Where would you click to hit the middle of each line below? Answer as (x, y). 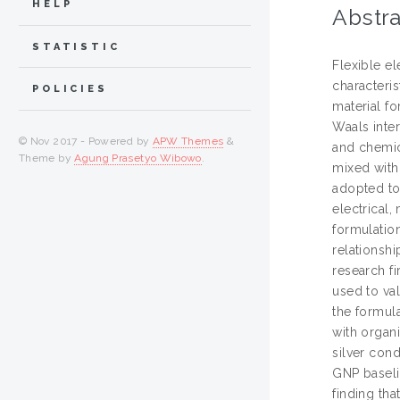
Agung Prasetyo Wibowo (138, 158)
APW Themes (188, 142)
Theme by (47, 158)
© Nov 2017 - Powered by (86, 142)
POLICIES (70, 89)
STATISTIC (76, 46)
